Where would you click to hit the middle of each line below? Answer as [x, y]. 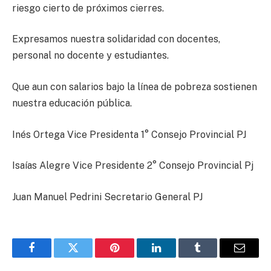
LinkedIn [175, 257]
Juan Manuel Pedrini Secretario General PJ [107, 197]
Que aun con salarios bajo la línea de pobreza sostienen [135, 87]
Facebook [52, 257]
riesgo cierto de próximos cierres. [88, 8]
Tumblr [213, 257]
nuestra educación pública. [72, 103]
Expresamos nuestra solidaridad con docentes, [116, 39]
